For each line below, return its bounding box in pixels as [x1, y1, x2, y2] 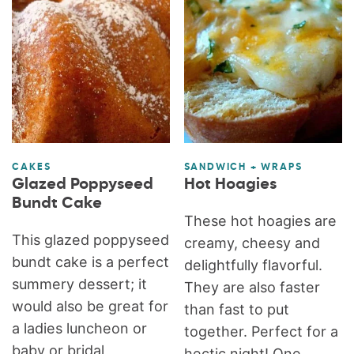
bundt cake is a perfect [12, 253, 170, 270]
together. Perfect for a [183, 322, 338, 340]
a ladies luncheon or [12, 319, 148, 337]
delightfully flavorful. [183, 256, 322, 273]
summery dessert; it [12, 275, 148, 292]
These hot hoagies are [183, 212, 337, 229]
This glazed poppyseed [12, 231, 170, 248]
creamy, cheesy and [183, 234, 320, 251]
